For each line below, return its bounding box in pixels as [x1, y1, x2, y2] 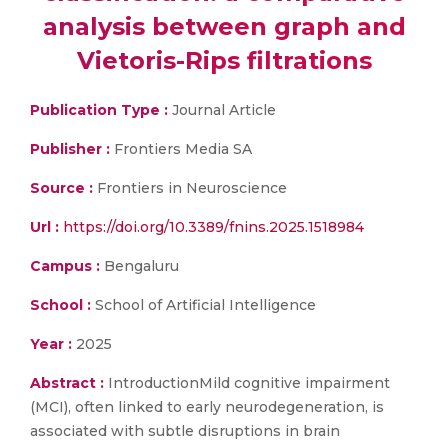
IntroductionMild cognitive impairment [108, 374, 390, 392]
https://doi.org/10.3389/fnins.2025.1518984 [63, 218, 364, 236]
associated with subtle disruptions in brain [30, 422, 340, 440]
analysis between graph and [42, 12, 406, 41]
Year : [30, 335, 72, 353]
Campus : [30, 257, 100, 275]
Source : [30, 179, 93, 197]
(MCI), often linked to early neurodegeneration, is [30, 398, 384, 416]
